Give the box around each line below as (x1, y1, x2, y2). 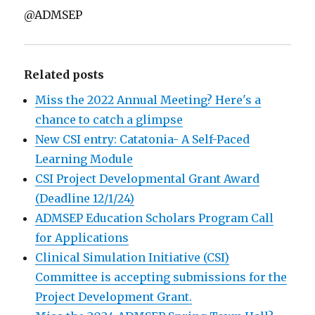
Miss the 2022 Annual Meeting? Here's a (35, 93, 262, 107)
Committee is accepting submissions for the (35, 270, 288, 284)
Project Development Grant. (35, 290, 193, 304)
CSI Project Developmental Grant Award (35, 172, 260, 186)
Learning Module (35, 152, 134, 166)
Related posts (24, 67, 105, 82)
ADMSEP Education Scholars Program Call (35, 211, 274, 225)
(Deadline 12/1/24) (35, 191, 135, 205)
